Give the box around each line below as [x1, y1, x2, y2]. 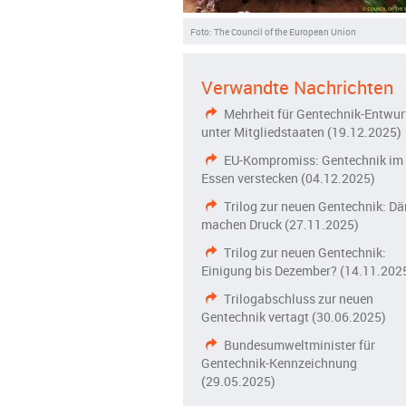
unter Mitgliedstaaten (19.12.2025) [201, 123, 401, 140]
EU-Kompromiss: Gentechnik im [221, 151, 403, 169]
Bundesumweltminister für [221, 336, 375, 353]
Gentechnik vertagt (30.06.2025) [201, 308, 386, 325]
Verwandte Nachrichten [201, 75, 393, 100]
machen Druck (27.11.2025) [201, 216, 359, 233]
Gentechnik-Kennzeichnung [201, 354, 357, 372]
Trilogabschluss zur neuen [221, 290, 373, 307]
